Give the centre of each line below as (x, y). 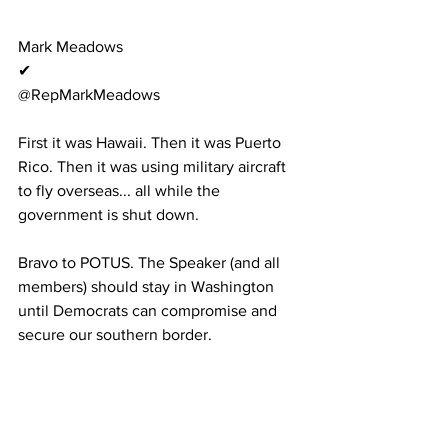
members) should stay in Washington (148, 287)
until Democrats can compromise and (149, 311)
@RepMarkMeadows (89, 95)
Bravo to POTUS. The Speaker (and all (151, 263)
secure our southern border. (115, 335)
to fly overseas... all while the (121, 191)
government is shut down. (108, 215)
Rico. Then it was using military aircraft (154, 167)
